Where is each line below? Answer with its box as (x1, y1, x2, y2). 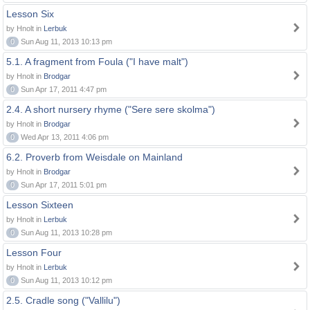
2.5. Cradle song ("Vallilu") (6, 295, 120, 306)
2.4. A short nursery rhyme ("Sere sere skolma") (6, 104, 215, 115)
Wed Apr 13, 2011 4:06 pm (19, 133, 109, 141)
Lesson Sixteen (6, 199, 73, 210)
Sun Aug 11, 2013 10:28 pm (19, 228, 112, 237)
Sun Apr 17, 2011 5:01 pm (19, 181, 107, 189)
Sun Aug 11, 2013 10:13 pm (19, 37, 112, 46)
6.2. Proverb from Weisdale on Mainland (6, 152, 183, 163)
